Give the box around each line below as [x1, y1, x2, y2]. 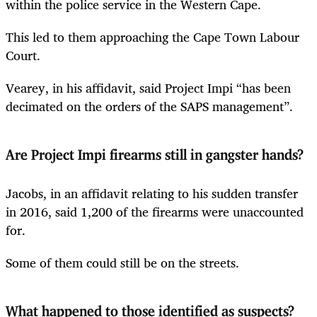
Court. [6, 44, 40, 66]
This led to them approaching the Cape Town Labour [6, 25, 299, 47]
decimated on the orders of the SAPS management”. [6, 95, 293, 117]
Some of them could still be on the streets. [6, 251, 239, 273]
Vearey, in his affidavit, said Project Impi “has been [6, 76, 291, 98]
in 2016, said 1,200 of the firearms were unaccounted [6, 200, 304, 222]
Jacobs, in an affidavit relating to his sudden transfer [6, 182, 298, 204]
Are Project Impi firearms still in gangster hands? [6, 148, 304, 163]
